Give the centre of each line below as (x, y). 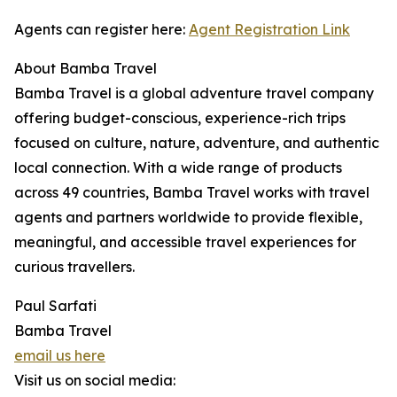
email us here (60, 356)
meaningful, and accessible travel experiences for (185, 242)
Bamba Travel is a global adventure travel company (194, 93)
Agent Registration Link (269, 30)
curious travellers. (74, 267)
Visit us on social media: (95, 381)
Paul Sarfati (55, 306)
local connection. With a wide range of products (178, 168)
